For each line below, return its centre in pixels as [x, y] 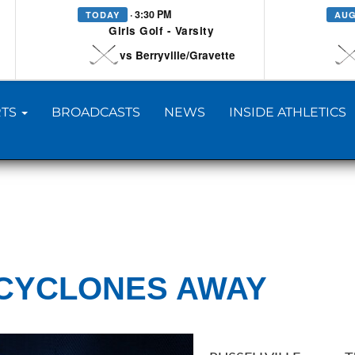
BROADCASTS [96, 112]
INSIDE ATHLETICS [288, 112]
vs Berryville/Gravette [177, 55]
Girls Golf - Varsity [161, 31]
